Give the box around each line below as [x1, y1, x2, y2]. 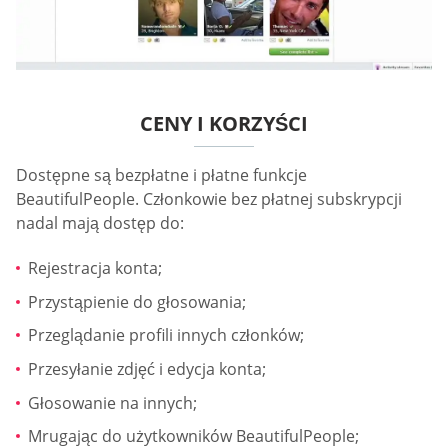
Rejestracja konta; [28, 257, 162, 280]
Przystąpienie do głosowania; [28, 290, 246, 313]
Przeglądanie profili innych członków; [28, 324, 304, 347]
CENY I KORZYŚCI [140, 109, 308, 137]
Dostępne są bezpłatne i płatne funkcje [16, 163, 307, 186]
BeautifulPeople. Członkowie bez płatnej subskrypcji [16, 187, 402, 210]
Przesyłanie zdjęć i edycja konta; [28, 358, 266, 381]
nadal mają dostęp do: [16, 211, 184, 234]
